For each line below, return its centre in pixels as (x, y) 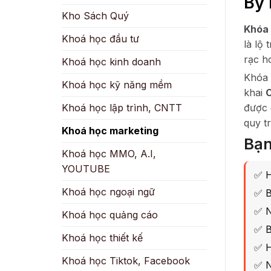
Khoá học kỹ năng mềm (117, 85)
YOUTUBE (86, 169)
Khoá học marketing (110, 131)
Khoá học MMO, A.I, (109, 154)
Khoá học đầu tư (100, 39)
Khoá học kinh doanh (111, 62)
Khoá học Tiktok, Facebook (126, 261)
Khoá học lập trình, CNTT (122, 108)
